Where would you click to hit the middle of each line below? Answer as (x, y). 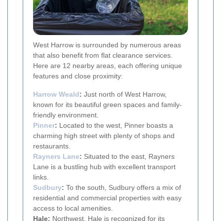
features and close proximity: (78, 76)
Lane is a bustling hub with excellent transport (104, 166)
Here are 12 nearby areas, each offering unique (108, 65)
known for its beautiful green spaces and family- (108, 104)
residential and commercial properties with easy (107, 198)
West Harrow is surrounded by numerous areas (107, 45)
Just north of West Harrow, (124, 94)
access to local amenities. (73, 208)
